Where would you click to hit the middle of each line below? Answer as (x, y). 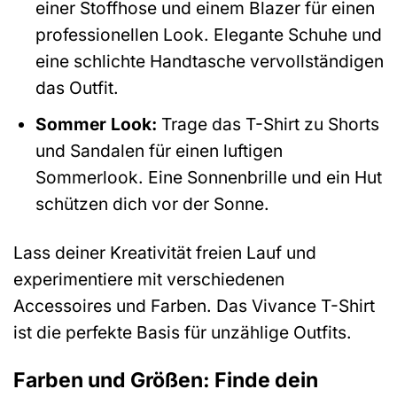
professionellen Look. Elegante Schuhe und (208, 34)
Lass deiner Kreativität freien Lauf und (165, 253)
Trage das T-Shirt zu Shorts (268, 125)
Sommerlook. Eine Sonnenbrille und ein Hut (208, 178)
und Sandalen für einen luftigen (159, 151)
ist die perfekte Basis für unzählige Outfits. (183, 333)
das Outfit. (77, 87)
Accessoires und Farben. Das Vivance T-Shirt (194, 306)
